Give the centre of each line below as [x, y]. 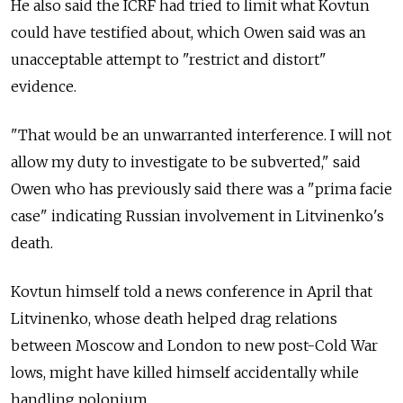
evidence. [44, 86]
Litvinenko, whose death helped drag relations [174, 318]
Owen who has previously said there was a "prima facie [201, 188]
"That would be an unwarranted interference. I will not [201, 134]
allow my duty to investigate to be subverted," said [186, 161]
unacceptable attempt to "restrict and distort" [169, 59]
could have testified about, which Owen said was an [188, 32]
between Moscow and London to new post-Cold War [194, 345]
